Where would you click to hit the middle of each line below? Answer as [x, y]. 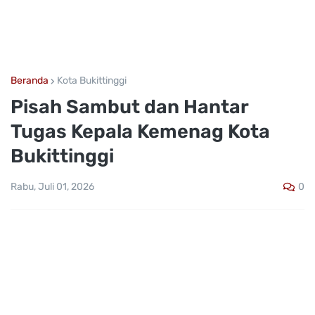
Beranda [30, 81]
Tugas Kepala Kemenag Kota [140, 131]
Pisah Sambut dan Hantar [129, 107]
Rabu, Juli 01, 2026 [52, 187]
